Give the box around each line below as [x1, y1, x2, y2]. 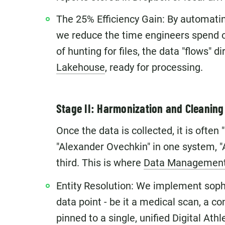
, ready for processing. [105, 61, 203, 73]
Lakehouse [56, 61, 105, 73]
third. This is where [56, 157, 144, 169]
